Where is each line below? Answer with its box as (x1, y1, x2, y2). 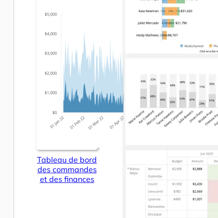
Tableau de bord (37, 154, 97, 164)
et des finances (39, 174, 94, 184)
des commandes (37, 164, 97, 174)
